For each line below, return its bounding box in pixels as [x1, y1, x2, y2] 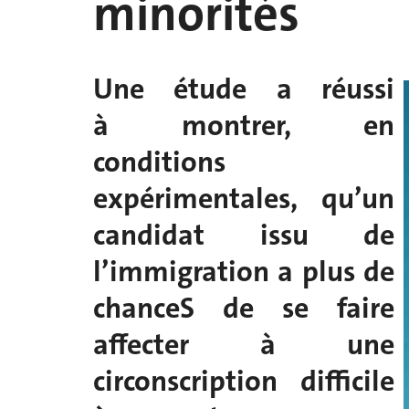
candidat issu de [93, 216, 394, 255]
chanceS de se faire [93, 289, 394, 328]
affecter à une [93, 326, 394, 364]
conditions [93, 143, 225, 182]
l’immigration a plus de [93, 253, 394, 291]
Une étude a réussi [93, 70, 394, 109]
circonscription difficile [93, 362, 394, 401]
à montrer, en [93, 107, 394, 145]
